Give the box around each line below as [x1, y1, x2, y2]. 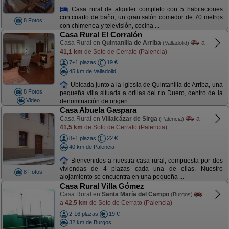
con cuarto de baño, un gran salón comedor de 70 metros [59, 14, 223, 21]
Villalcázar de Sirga [101, 115, 157, 122]
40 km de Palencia [68, 143, 114, 150]
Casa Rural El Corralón [59, 30, 142, 39]
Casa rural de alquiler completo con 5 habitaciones [68, 5, 223, 13]
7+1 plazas [68, 59, 96, 65]
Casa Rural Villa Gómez [59, 181, 144, 190]
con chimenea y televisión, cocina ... [59, 22, 159, 30]
